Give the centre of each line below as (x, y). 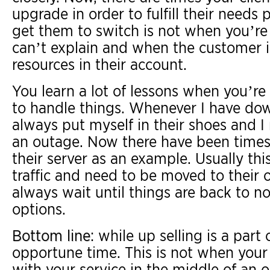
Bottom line (51, 235)
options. (39, 209)
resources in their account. (99, 64)
